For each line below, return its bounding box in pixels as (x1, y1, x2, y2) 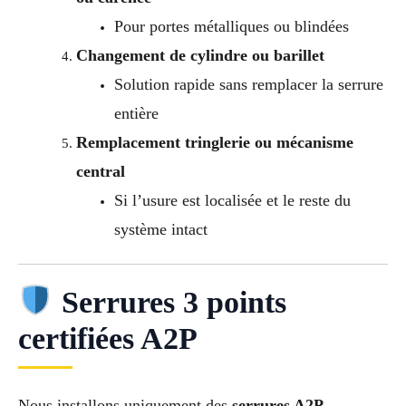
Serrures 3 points (53, 285, 286, 319)
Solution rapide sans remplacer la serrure (113, 74, 383, 93)
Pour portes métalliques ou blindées (113, 16, 349, 35)
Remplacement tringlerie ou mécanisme (75, 132, 353, 151)
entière (113, 103, 159, 122)
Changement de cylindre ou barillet (75, 45, 324, 64)
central (75, 161, 125, 180)
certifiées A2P (18, 321, 198, 355)
